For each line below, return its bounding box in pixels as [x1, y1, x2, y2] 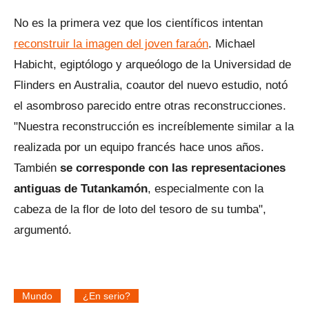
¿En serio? [83, 290, 130, 301]
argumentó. [14, 223, 72, 237]
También [14, 161, 57, 175]
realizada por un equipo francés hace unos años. [14, 140, 264, 154]
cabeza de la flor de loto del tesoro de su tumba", [14, 202, 266, 216]
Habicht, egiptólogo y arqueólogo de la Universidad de [14, 57, 291, 71]
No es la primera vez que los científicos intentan [14, 16, 263, 30]
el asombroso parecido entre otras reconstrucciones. [14, 99, 286, 112]
